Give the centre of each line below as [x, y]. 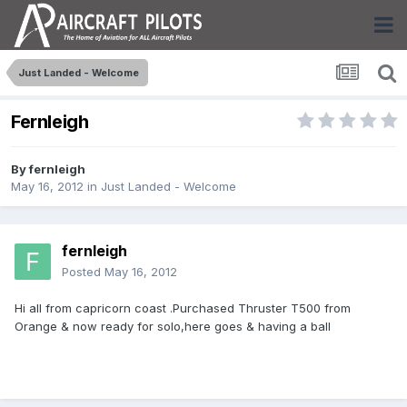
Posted [83, 272]
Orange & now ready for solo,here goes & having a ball [173, 327]
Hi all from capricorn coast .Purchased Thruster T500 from [183, 308]
